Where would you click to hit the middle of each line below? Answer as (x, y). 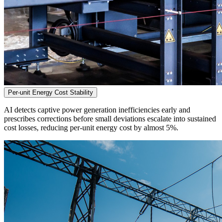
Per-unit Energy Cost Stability (51, 93)
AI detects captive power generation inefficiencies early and (97, 110)
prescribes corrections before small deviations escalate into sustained (110, 119)
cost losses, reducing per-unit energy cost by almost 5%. (91, 128)
